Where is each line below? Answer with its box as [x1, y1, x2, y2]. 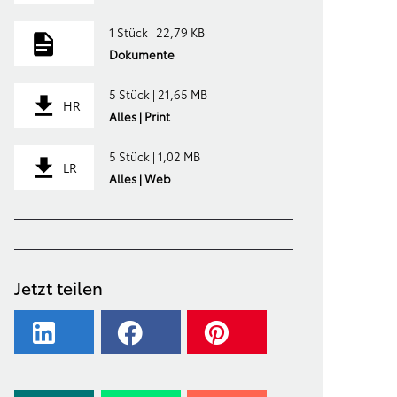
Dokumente [108, 45, 175, 62]
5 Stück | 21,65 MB [108, 85, 207, 102]
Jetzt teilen [14, 274, 104, 300]
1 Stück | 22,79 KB [108, 23, 205, 40]
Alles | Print [108, 107, 170, 124]
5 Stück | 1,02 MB [108, 147, 200, 164]
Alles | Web [108, 169, 171, 186]
